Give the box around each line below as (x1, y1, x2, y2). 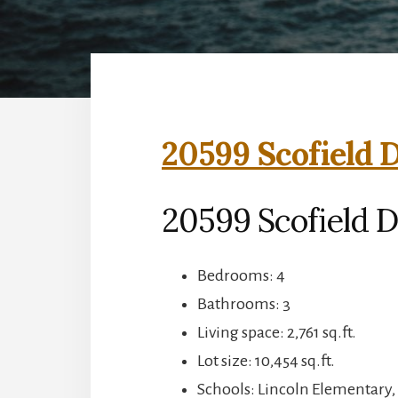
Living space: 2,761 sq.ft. (197, 322, 356, 341)
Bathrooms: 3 (197, 294, 291, 313)
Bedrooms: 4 (197, 266, 285, 284)
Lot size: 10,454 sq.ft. (197, 351, 335, 370)
